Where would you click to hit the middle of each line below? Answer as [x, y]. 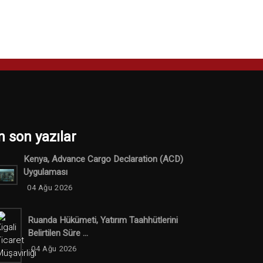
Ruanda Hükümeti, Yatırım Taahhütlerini [103, 220]
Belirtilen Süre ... [58, 233]
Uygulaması [45, 172]
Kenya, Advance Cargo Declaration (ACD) [103, 159]
